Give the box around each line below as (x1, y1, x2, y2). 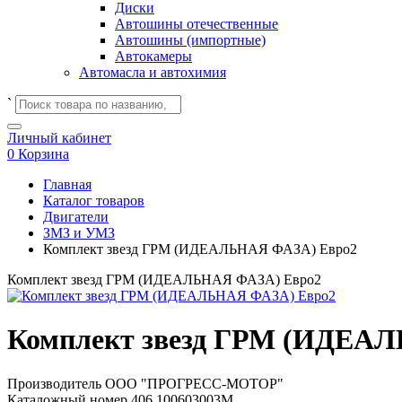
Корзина (18, 146, 69, 162)
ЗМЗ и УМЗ (43, 225, 115, 240)
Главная (43, 177, 92, 192)
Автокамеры (115, 48, 192, 64)
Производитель (7, 375, 105, 391)
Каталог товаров (43, 193, 144, 208)
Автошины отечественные (115, 16, 278, 31)
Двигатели (43, 209, 109, 224)
